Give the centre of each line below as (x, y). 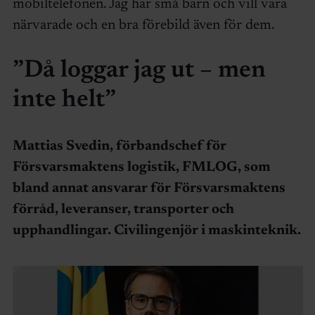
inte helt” (64, 101)
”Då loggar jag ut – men (139, 71)
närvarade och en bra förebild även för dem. (143, 26)
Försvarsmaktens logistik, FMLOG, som (141, 168)
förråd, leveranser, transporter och (123, 210)
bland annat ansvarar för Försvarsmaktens (149, 189)
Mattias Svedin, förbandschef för (119, 147)
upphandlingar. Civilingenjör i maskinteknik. (156, 231)
